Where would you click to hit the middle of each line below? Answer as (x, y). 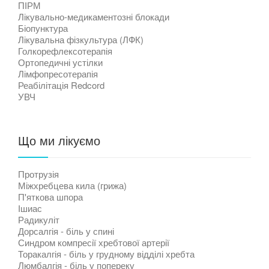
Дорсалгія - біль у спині (66, 231)
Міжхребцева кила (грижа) (72, 185)
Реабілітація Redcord (61, 85)
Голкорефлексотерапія (65, 50)
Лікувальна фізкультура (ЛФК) (81, 39)
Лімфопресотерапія (58, 73)
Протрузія (38, 174)
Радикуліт (39, 219)
